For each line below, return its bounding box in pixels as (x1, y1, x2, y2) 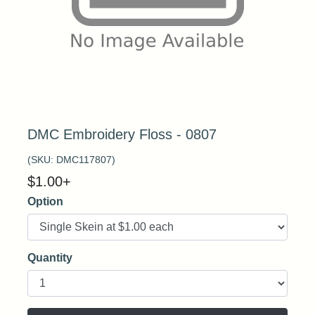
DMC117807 (56, 154, 112, 165)
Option (27, 195, 63, 207)
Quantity (27, 252, 72, 264)
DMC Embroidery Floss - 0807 (27, 127, 217, 142)
